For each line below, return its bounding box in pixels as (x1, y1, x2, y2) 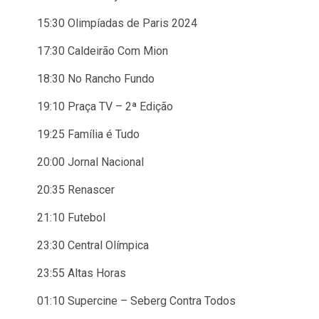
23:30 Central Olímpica (37, 239, 149, 252)
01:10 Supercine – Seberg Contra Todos (37, 294, 236, 308)
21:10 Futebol (37, 211, 105, 224)
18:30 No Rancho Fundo (37, 72, 155, 85)
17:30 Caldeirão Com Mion (37, 44, 168, 58)
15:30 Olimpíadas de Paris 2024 (37, 16, 197, 30)
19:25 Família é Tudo (37, 127, 140, 141)
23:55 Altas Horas (37, 266, 126, 280)
